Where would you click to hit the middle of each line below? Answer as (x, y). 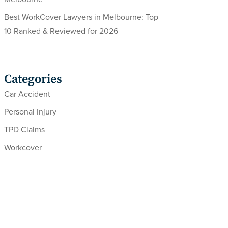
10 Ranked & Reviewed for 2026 (61, 31)
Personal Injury (30, 112)
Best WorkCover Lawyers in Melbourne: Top (81, 18)
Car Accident (27, 94)
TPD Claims (24, 130)
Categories (33, 80)
